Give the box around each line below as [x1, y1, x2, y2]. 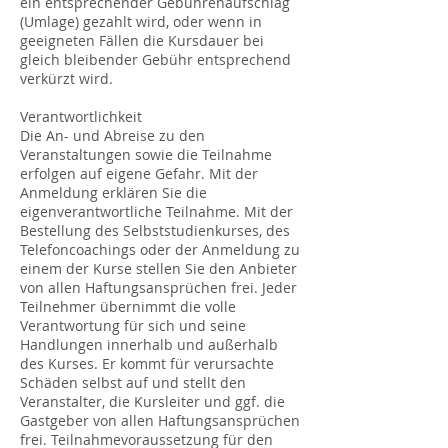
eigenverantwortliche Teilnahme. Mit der [20, 202, 293, 221]
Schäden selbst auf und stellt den [20, 373, 246, 392]
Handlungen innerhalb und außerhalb [20, 335, 278, 354]
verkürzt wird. [20, 69, 113, 88]
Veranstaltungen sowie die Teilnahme [20, 145, 272, 164]
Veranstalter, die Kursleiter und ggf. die [20, 392, 285, 411]
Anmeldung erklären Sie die [20, 183, 207, 202]
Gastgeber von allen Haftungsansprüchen [20, 411, 300, 430]
